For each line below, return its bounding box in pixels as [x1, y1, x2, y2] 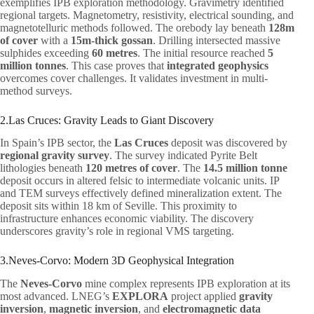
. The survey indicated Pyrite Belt [109, 149, 257, 162]
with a [38, 34, 71, 46]
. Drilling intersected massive [153, 34, 280, 46]
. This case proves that [66, 59, 167, 71]
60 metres [92, 46, 137, 59]
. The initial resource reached [137, 46, 268, 59]
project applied [168, 290, 239, 303]
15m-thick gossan [71, 34, 153, 46]
